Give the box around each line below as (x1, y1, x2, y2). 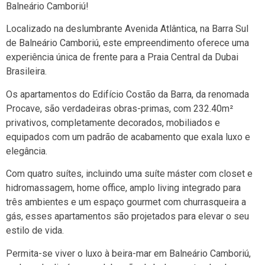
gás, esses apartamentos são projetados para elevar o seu (6, 211, 249, 222)
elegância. (6, 145, 47, 157)
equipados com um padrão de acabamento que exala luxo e (6, 131, 250, 143)
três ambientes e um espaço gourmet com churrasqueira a (6, 196, 246, 208)
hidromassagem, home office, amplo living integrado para (6, 182, 241, 194)
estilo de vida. (6, 225, 64, 237)
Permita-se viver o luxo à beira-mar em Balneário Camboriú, (6, 247, 251, 259)
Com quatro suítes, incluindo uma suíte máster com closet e (6, 168, 253, 180)
